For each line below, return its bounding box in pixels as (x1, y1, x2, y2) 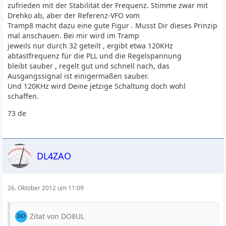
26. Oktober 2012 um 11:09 (8, 184, 84, 192)
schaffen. (8, 91, 39, 101)
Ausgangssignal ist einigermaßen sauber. (8, 71, 149, 81)
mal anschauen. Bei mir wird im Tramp (8, 31, 140, 40)
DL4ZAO (37, 149, 72, 162)
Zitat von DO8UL (30, 211, 85, 221)
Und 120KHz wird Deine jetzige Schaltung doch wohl (8, 81, 186, 91)
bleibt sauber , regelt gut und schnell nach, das (8, 61, 170, 71)
